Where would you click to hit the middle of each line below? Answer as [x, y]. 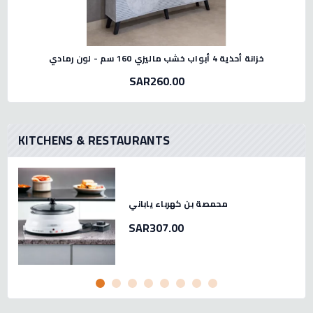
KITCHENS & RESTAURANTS [94, 140]
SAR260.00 [156, 81]
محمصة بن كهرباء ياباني [179, 204]
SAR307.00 [156, 228]
